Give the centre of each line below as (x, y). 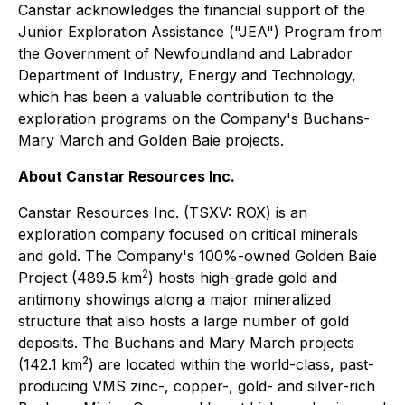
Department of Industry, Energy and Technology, (187, 75)
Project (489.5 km (80, 278)
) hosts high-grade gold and (243, 278)
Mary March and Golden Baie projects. (151, 140)
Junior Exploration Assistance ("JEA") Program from (200, 32)
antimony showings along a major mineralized (174, 299)
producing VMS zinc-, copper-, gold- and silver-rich (197, 386)
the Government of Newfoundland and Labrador (185, 53)
